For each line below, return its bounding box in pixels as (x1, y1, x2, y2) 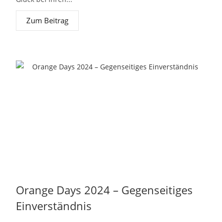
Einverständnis (16, 198, 92, 213)
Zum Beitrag (26, 15, 69, 25)
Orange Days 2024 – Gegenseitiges (16, 182, 193, 197)
